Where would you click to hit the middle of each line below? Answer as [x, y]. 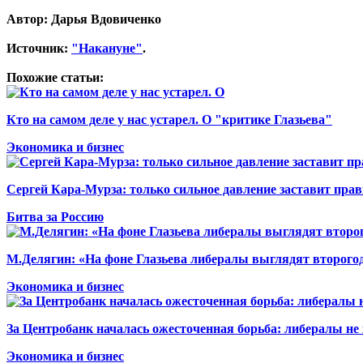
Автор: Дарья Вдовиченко [84, 19]
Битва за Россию [55, 216]
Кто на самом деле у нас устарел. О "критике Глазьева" [169, 119]
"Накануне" [107, 48]
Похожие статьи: [55, 77]
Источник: [39, 48]
